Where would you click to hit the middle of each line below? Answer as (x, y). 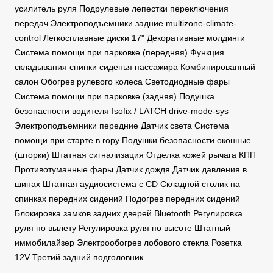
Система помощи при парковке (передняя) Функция (119, 53)
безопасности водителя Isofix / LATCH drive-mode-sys (122, 111)
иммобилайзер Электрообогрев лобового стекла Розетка (128, 243)
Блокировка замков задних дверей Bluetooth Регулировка (129, 214)
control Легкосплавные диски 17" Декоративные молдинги (130, 38)
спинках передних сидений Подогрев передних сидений (127, 199)
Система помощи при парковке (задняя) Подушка (115, 97)
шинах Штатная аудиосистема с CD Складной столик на (127, 184)
